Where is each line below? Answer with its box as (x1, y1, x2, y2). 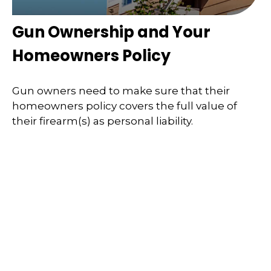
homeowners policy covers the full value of (12, 99, 237, 112)
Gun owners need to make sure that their (12, 84, 230, 97)
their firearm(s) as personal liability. (12, 114, 193, 127)
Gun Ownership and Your (12, 21, 211, 44)
